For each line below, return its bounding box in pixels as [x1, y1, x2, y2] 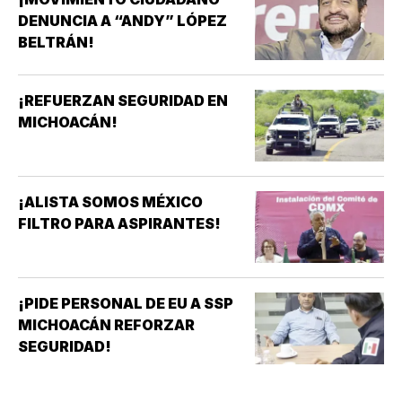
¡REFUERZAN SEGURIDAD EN [18, 92, 228, 110]
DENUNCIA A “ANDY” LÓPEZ [18, 12, 227, 31]
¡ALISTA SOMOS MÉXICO [18, 193, 203, 212]
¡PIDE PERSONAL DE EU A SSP [18, 294, 233, 313]
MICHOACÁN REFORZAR [18, 316, 195, 335]
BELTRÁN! [18, 33, 94, 52]
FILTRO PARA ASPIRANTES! [18, 214, 221, 233]
